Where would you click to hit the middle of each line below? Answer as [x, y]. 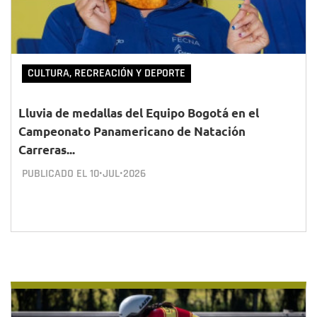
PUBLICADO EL [56, 174]
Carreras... [47, 150]
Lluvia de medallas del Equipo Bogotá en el [139, 113]
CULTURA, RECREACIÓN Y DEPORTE [106, 73]
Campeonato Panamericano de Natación [132, 131]
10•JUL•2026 [118, 174]
